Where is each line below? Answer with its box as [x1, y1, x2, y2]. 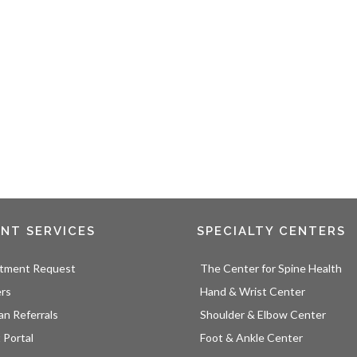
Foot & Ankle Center [199, 331, 303, 345]
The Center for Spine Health [199, 261, 342, 276]
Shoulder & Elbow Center [199, 308, 326, 322]
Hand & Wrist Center [199, 284, 305, 299]
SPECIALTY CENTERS [196, 224, 346, 239]
